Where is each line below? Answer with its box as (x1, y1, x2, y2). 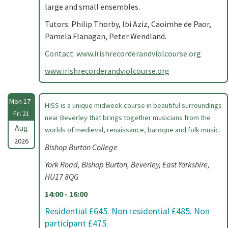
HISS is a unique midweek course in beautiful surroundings (45, 101, 222, 110)
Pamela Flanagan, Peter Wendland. (45, 31, 166, 41)
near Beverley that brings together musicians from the (45, 113, 211, 122)
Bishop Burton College (45, 142, 118, 152)
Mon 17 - (9, 97, 34, 106)
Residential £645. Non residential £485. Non (45, 206, 210, 217)
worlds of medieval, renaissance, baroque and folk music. (45, 125, 220, 134)
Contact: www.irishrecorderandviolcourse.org (45, 48, 201, 59)
